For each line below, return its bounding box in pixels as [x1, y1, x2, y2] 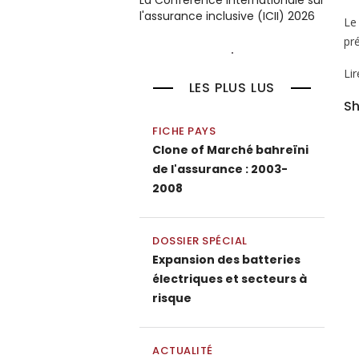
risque [152, 290, 192, 306]
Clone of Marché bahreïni [152, 142, 309, 158]
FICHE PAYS [152, 123, 216, 139]
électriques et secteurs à [152, 271, 307, 287]
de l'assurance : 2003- [152, 161, 288, 177]
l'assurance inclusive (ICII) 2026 [139, 8, 315, 24]
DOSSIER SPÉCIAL [152, 233, 248, 248]
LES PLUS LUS [188, 79, 276, 97]
